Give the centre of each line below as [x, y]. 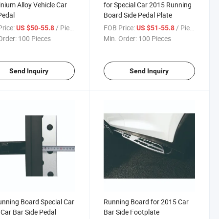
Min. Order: [120, 38]
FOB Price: [119, 28]
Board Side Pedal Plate [138, 15]
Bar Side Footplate [131, 212]
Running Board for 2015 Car [146, 202]
